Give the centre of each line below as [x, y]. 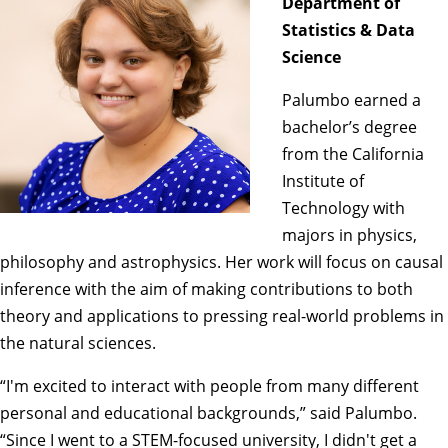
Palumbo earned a [351, 99]
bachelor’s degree [349, 126]
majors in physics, [349, 234]
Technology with [343, 207]
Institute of [323, 180]
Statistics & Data [348, 29]
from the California [353, 153]
